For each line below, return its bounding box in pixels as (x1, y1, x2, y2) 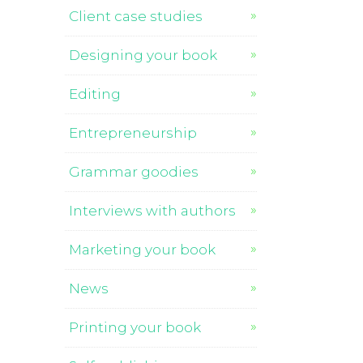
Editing (69, 86, 122, 102)
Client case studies (69, 8, 203, 24)
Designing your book (69, 47, 218, 63)
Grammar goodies (69, 164, 199, 180)
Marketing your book (69, 241, 216, 258)
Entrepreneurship (69, 125, 198, 141)
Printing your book (69, 319, 202, 335)
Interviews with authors (69, 203, 237, 219)
